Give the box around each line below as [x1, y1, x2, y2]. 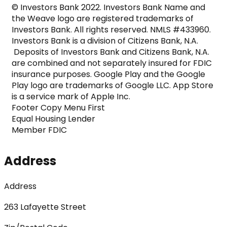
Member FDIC [12, 124, 67, 136]
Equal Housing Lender [12, 112, 95, 125]
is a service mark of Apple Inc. [12, 90, 130, 102]
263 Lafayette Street [4, 201, 86, 213]
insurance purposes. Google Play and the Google [12, 68, 205, 80]
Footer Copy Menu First [12, 101, 105, 113]
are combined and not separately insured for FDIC [12, 57, 212, 69]
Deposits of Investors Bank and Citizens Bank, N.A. [12, 46, 209, 58]
